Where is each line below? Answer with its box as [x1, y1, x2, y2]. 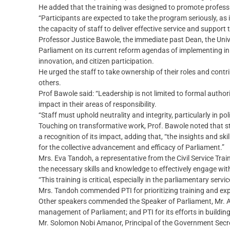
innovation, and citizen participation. [39, 57, 154, 66]
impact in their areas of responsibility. [39, 100, 157, 109]
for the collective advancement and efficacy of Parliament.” [39, 143, 224, 152]
